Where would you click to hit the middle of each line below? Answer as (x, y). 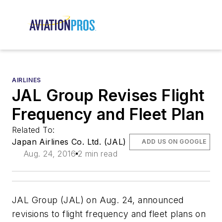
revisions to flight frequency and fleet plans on (109, 214)
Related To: (35, 130)
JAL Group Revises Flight (109, 96)
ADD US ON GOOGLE (174, 142)
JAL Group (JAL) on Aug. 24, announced (98, 200)
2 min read (98, 154)
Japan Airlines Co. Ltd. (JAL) (69, 142)
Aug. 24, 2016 (50, 154)
